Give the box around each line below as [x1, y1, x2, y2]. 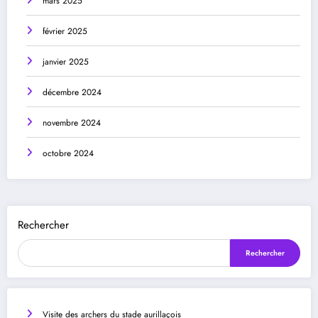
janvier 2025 [43, 55, 89, 68]
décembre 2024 [43, 85, 102, 99]
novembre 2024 [43, 116, 101, 129]
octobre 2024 [43, 146, 94, 160]
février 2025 [43, 24, 87, 38]
